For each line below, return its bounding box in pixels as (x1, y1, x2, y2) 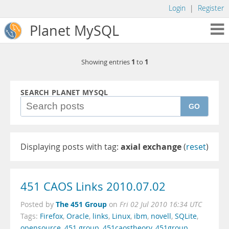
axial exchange (121, 141, 181, 152)
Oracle (66, 212, 89, 221)
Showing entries (81, 58, 131, 66)
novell (151, 212, 171, 221)
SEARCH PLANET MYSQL (20, 87, 108, 98)
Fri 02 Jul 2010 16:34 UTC (120, 200, 202, 209)
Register (198, 4, 224, 13)
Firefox (40, 212, 63, 221)
